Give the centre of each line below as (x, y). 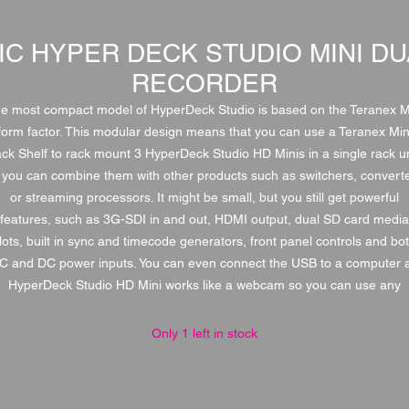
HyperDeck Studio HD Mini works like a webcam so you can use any (204, 285)
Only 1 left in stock (204, 333)
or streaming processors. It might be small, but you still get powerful (204, 197)
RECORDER (204, 83)
